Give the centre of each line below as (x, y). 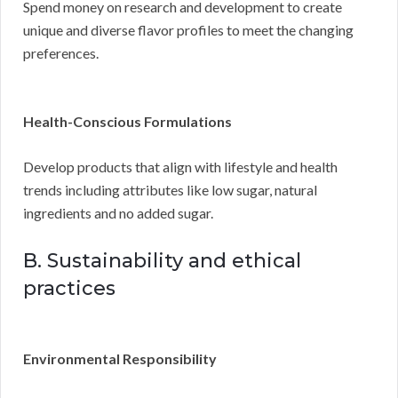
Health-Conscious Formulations (127, 121)
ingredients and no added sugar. (118, 212)
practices (69, 288)
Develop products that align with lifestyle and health (180, 166)
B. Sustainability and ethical (162, 260)
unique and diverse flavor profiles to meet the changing (188, 29)
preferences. (61, 52)
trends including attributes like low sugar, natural (170, 189)
